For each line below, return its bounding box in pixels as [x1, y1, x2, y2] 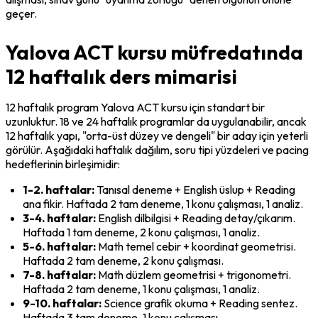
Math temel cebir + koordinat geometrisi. [96, 238, 296, 253]
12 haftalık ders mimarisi [6, 63, 237, 89]
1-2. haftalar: [23, 182, 94, 197]
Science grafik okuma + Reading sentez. [102, 295, 297, 310]
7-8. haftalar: [23, 267, 96, 282]
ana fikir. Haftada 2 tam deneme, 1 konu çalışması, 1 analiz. [23, 196, 303, 211]
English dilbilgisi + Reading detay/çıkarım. [96, 210, 295, 225]
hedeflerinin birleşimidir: [6, 156, 120, 171]
